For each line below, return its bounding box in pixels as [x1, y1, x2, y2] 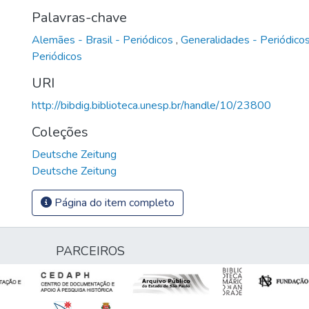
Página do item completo [52, 195, 175, 210]
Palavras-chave [32, 8, 127, 27]
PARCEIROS [56, 243, 125, 259]
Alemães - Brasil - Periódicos [32, 32, 176, 48]
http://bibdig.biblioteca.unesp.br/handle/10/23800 [32, 97, 271, 113]
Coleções [32, 122, 88, 141]
